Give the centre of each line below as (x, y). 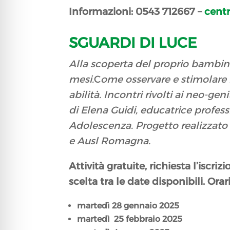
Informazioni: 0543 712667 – (137, 12)
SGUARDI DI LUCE (133, 43)
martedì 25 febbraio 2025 (130, 219)
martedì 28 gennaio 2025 (128, 206)
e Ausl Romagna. (110, 141)
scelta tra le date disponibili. (138, 182)
